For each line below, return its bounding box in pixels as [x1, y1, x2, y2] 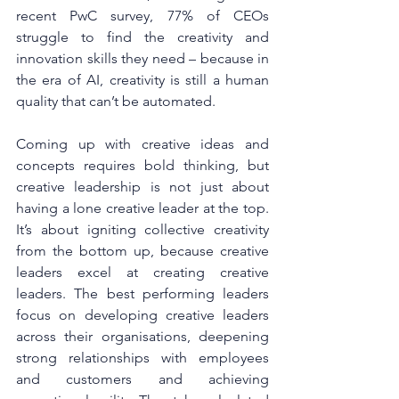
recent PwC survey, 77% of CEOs [16, 6, 269, 24]
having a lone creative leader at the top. [16, 199, 269, 216]
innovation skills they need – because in [16, 49, 269, 67]
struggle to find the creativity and [16, 28, 269, 45]
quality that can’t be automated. [16, 92, 216, 110]
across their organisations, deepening [16, 327, 269, 345]
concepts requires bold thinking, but [16, 156, 269, 174]
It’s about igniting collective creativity [16, 220, 269, 238]
